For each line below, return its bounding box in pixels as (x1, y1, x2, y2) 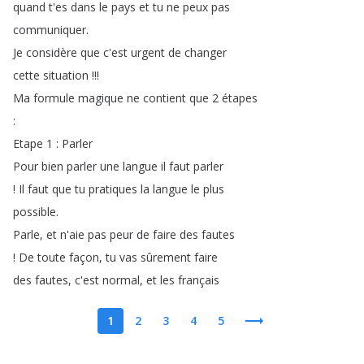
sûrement (141, 249, 191, 265)
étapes (222, 90, 258, 106)
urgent (131, 45, 165, 60)
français (178, 272, 219, 288)
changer (184, 45, 227, 60)
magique (78, 90, 123, 106)
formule (33, 90, 75, 106)
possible (13, 204, 56, 219)
